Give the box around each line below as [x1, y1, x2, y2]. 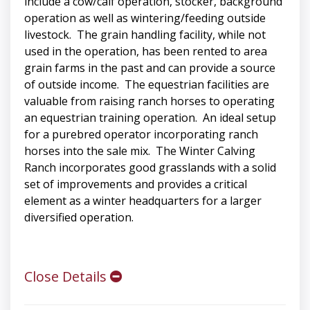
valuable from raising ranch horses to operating [24, 93, 275, 109]
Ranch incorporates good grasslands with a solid [24, 160, 276, 176]
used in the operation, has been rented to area [24, 44, 267, 60]
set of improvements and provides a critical [24, 176, 247, 192]
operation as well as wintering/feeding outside [24, 10, 266, 26]
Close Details [24, 267, 110, 286]
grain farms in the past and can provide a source [24, 60, 275, 76]
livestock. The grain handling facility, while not [24, 27, 266, 43]
